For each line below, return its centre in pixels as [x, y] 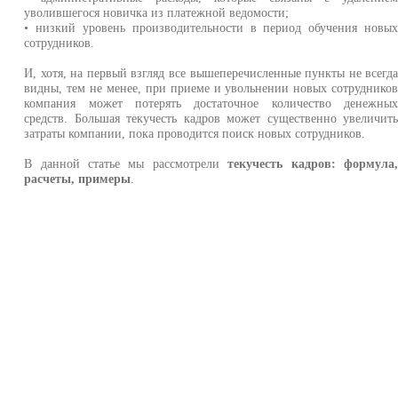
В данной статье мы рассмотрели [126, 163]
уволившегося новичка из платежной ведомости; [157, 12]
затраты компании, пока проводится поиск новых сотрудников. [195, 133]
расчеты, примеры [78, 179]
